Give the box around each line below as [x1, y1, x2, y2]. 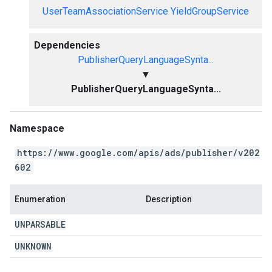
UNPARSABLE [15, 219, 66, 230]
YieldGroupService [171, 5, 249, 17]
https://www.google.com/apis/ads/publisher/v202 [17, 147, 260, 158]
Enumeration [15, 194, 66, 204]
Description [146, 194, 192, 204]
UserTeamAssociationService [42, 5, 168, 17]
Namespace [10, 123, 64, 134]
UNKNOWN [15, 240, 52, 252]
